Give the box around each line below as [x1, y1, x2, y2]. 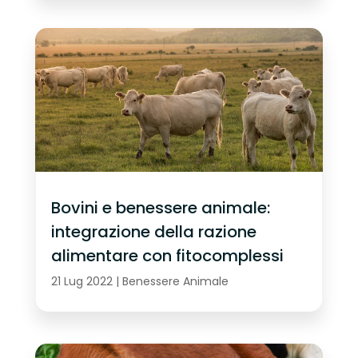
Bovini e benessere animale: [50, 197, 270, 220]
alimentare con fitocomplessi [50, 245, 284, 268]
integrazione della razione [50, 221, 257, 244]
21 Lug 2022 [50, 273, 113, 290]
